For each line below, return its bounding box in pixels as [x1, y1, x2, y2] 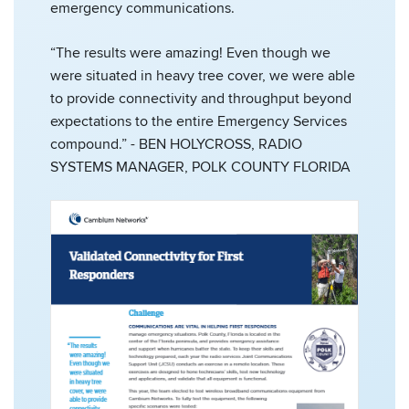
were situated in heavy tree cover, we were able [50, 65, 355, 86]
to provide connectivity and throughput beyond [50, 88, 351, 109]
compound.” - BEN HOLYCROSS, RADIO [50, 133, 302, 154]
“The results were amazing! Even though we [50, 42, 330, 63]
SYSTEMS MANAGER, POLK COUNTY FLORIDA [50, 156, 351, 177]
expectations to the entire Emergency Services [50, 110, 347, 131]
